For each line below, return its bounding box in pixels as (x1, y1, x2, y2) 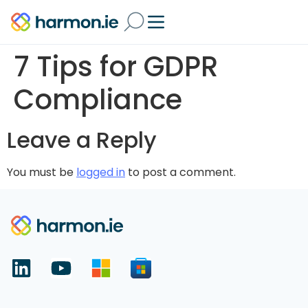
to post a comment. (125, 164, 236, 180)
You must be (7, 164, 76, 180)
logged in (76, 164, 125, 180)
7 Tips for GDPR (14, 47, 218, 86)
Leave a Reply (7, 124, 157, 155)
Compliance (14, 80, 182, 119)
